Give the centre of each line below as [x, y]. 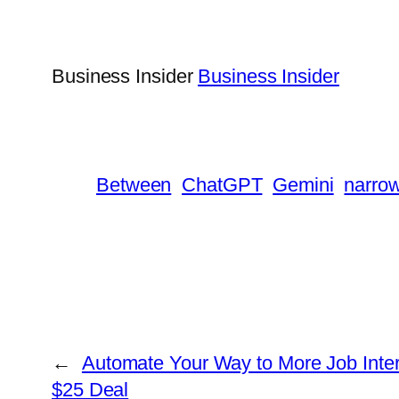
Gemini [303, 185]
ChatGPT [222, 185]
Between [134, 185]
